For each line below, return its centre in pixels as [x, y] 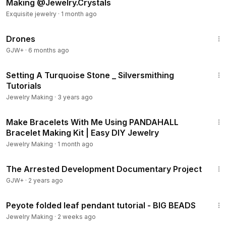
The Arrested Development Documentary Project [104, 169]
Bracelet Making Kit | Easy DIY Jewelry [82, 133]
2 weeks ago [77, 217]
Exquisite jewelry [31, 14]
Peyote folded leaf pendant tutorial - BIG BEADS [101, 205]
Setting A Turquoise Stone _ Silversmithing [90, 75]
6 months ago [49, 50]
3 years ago [75, 97]
